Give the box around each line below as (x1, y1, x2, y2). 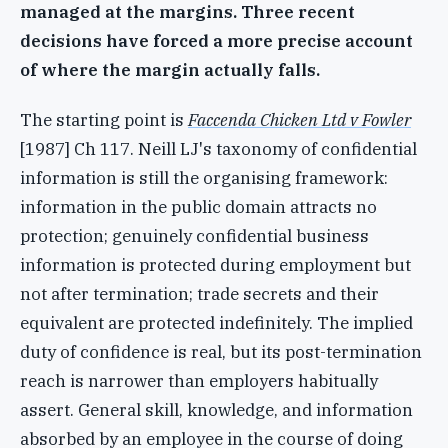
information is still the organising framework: (20, 167, 388, 190)
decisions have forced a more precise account (20, 29, 413, 52)
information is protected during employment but (20, 254, 411, 277)
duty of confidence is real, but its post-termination (20, 341, 422, 364)
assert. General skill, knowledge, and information (20, 399, 413, 422)
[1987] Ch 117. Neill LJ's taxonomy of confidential (20, 138, 417, 161)
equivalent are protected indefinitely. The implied (20, 312, 413, 335)
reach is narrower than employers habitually (20, 370, 378, 393)
